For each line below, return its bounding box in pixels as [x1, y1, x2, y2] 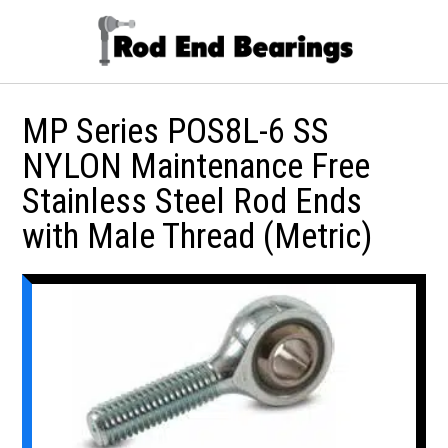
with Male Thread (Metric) [22, 215, 373, 257]
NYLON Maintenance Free [22, 145, 371, 187]
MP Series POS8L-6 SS [22, 110, 330, 152]
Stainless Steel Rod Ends [22, 180, 363, 222]
